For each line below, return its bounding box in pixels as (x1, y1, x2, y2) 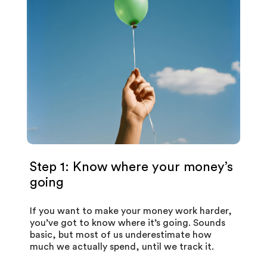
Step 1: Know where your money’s (30, 160, 233, 173)
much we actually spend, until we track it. (30, 241, 214, 252)
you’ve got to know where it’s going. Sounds (30, 218, 225, 228)
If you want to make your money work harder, (30, 206, 232, 216)
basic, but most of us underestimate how (30, 229, 212, 240)
